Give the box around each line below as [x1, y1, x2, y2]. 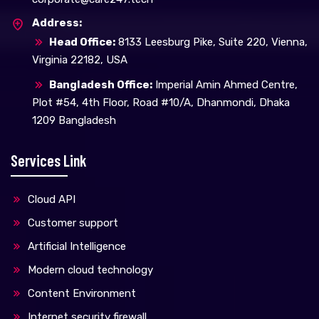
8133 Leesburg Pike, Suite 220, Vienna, [115, 35, 308, 48]
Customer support [25, 216, 118, 229]
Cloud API [25, 192, 75, 206]
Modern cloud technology [25, 263, 153, 276]
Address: [32, 16, 82, 29]
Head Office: [49, 35, 115, 48]
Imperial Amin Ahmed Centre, [152, 78, 298, 91]
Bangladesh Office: [49, 78, 152, 91]
